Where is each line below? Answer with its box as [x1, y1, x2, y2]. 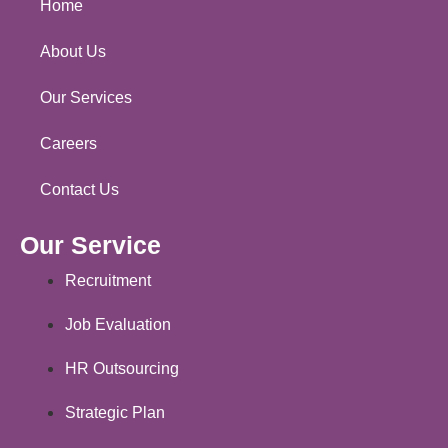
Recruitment [65, 272, 151, 290]
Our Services [40, 89, 132, 107]
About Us [40, 43, 106, 61]
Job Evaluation [65, 316, 171, 334]
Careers [40, 135, 97, 153]
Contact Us [40, 181, 119, 199]
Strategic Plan [65, 404, 165, 422]
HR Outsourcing [65, 360, 179, 378]
